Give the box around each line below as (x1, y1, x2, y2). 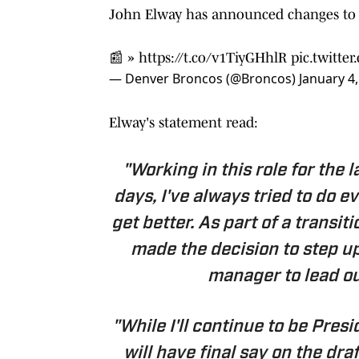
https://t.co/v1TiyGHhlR (139, 49, 287, 66)
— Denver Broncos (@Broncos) (109, 69, 299, 87)
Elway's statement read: (109, 114, 262, 131)
